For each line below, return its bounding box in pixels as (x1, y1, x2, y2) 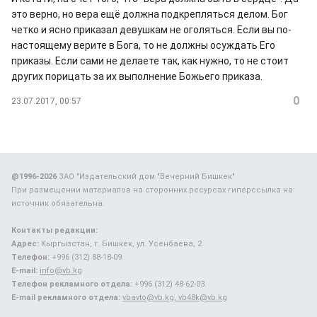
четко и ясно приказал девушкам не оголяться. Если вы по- (11, 24, 292, 35)
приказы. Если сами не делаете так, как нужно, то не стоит (11, 55, 289, 67)
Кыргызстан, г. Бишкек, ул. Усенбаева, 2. (39, 239, 204, 248)
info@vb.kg (40, 266, 82, 275)
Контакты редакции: (11, 226, 98, 235)
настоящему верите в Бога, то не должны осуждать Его (11, 40, 275, 51)
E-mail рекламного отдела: (11, 293, 120, 302)
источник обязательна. (11, 199, 105, 208)
